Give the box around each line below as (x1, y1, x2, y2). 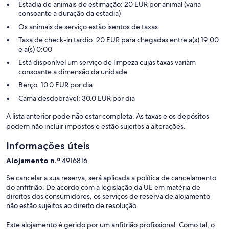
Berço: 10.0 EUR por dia (18, 80, 93, 90)
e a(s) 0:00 (18, 44, 52, 54)
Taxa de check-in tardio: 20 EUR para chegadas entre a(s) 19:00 (18, 35, 219, 45)
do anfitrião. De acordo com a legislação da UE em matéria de (6, 182, 200, 192)
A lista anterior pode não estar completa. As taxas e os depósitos (6, 111, 209, 121)
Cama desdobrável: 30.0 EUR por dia (18, 94, 135, 103)
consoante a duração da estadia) (18, 9, 121, 18)
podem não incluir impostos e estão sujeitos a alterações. (6, 122, 186, 131)
